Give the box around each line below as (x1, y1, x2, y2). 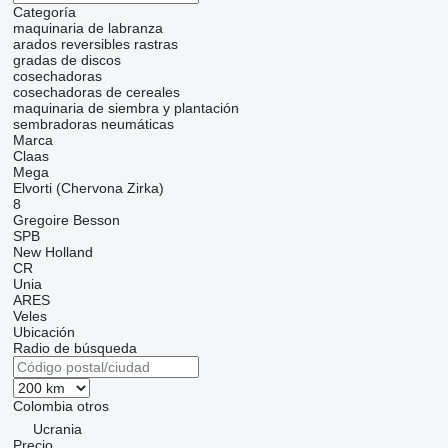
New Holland (12, 244, 93, 260)
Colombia (12, 398, 73, 414)
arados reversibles (12, 36, 130, 52)
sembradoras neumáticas (12, 116, 174, 132)
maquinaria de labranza (12, 20, 163, 36)
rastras (133, 36, 178, 52)
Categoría (12, 4, 76, 20)
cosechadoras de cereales (12, 84, 180, 100)
